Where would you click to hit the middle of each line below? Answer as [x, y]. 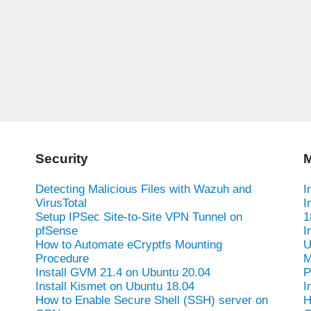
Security [61, 158]
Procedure [62, 258]
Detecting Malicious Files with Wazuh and [143, 189]
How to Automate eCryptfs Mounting [128, 244]
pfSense [56, 230]
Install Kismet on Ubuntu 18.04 [115, 286]
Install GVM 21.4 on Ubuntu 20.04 [123, 272]
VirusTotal [61, 203]
